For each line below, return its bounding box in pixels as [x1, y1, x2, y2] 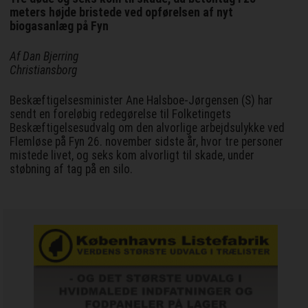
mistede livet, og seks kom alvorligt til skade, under [10, 148, 255, 163]
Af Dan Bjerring [10, 49, 79, 64]
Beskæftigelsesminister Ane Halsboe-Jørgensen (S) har [10, 93, 274, 108]
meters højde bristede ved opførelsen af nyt [10, 5, 234, 20]
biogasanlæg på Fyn [10, 19, 109, 34]
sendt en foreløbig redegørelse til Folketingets [10, 107, 232, 122]
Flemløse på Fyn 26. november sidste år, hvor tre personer [10, 135, 284, 149]
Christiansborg [10, 63, 78, 78]
